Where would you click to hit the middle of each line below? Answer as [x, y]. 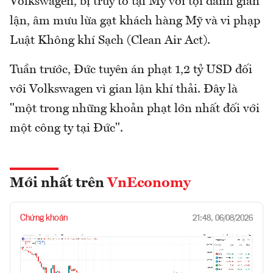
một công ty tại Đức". [68, 128]
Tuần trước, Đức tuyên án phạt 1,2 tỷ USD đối [131, 70]
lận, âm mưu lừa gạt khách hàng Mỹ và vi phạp [135, 21]
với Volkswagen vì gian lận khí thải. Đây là [124, 89]
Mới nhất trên [58, 183]
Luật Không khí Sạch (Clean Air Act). [110, 41]
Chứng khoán [44, 218]
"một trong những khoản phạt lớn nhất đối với [135, 109]
